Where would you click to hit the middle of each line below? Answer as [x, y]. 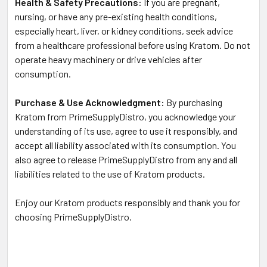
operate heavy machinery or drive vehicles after [108, 60]
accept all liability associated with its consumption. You [125, 145]
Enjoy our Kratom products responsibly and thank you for [128, 203]
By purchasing [193, 103]
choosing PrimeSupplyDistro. [73, 217]
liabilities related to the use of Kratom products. [110, 174]
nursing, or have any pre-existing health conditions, [116, 17]
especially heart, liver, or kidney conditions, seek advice [124, 31]
